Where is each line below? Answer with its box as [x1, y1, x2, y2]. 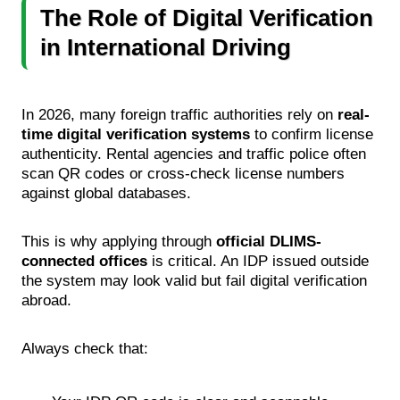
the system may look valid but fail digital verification [21, 271, 367, 289]
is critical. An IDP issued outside [147, 252, 369, 270]
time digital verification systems [21, 125, 250, 143]
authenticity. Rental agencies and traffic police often [21, 145, 366, 162]
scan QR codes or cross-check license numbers [21, 164, 345, 182]
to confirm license [250, 125, 373, 143]
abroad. [21, 291, 71, 309]
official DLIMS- [216, 232, 321, 250]
